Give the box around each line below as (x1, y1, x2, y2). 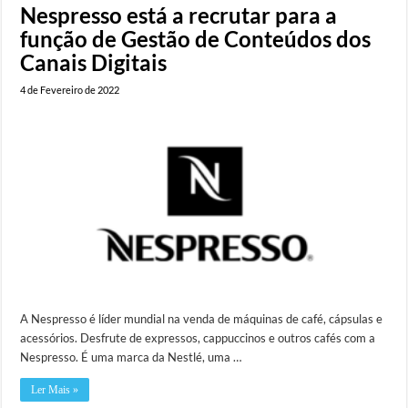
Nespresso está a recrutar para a (20, 2, 338, 29)
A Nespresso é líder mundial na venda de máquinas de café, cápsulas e (20, 311, 383, 326)
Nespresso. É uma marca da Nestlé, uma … (20, 349, 242, 364)
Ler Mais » (31, 382, 79, 396)
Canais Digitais (20, 49, 168, 76)
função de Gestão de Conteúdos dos (20, 25, 372, 53)
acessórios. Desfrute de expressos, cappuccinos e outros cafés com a (20, 330, 376, 345)
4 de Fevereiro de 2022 (20, 84, 120, 97)
